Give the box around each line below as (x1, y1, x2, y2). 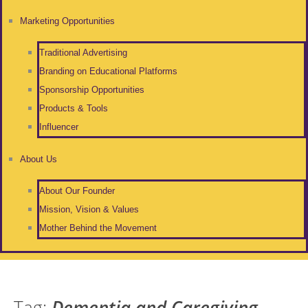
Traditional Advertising (39, 47, 127, 58)
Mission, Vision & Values (39, 203, 139, 214)
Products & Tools (39, 102, 108, 113)
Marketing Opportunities (19, 15, 115, 26)
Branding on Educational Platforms (39, 65, 177, 76)
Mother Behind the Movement (39, 222, 157, 233)
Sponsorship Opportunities (39, 84, 147, 95)
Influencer (39, 121, 78, 132)
